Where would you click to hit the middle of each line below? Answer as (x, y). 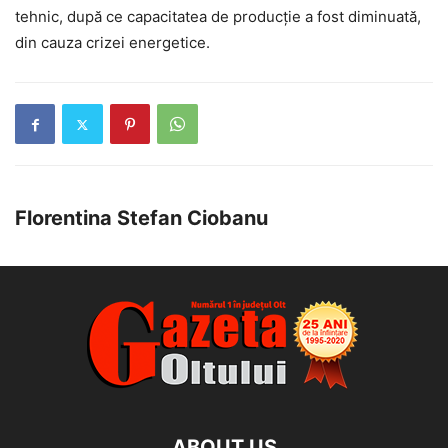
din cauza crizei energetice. (112, 43)
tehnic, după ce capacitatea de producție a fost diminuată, (218, 17)
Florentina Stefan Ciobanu (141, 218)
